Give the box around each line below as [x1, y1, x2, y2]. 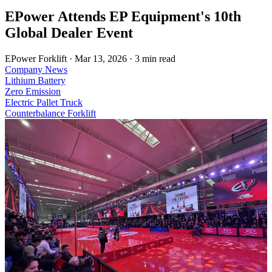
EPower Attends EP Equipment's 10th [5, 8, 241, 25]
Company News [5, 64, 67, 75]
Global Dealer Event [5, 25, 133, 41]
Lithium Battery [5, 75, 66, 86]
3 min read [135, 53, 175, 64]
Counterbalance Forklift [5, 108, 96, 119]
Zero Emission [5, 86, 61, 97]
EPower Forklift [5, 53, 67, 64]
